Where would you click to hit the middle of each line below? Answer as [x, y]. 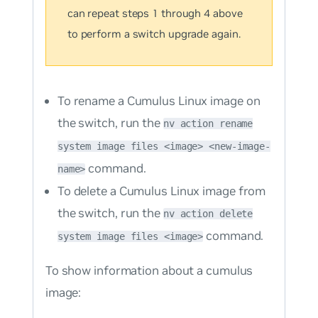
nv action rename [208, 123]
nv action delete [208, 213]
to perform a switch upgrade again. [154, 34]
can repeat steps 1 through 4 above [155, 13]
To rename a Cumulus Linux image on [159, 100]
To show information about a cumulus [149, 270]
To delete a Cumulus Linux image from [161, 191]
